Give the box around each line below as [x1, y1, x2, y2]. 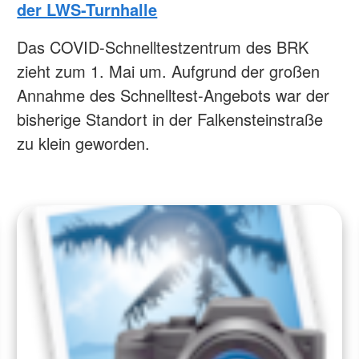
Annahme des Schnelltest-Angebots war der [17, 83, 330, 107]
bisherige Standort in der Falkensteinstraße [17, 107, 324, 131]
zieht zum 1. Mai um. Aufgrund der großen [17, 58, 321, 83]
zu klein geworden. [17, 131, 151, 155]
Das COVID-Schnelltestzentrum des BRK [17, 34, 309, 58]
